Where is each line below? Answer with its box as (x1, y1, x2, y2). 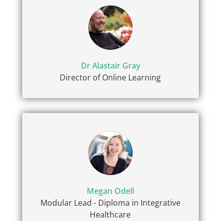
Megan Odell (86, 185, 134, 197)
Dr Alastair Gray (80, 60, 140, 72)
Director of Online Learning (60, 72, 161, 83)
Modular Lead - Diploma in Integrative (40, 197, 181, 209)
